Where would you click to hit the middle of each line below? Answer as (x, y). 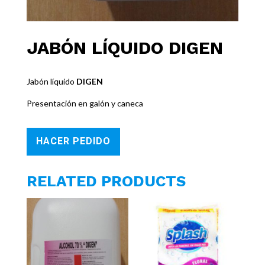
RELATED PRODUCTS (106, 181)
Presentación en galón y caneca (85, 103)
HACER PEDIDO (73, 141)
